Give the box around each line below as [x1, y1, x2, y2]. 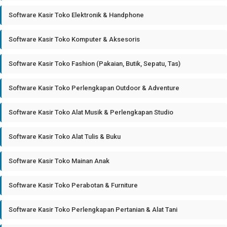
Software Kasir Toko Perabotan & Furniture [9, 181, 138, 189]
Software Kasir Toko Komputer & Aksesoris [9, 35, 140, 43]
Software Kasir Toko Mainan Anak [9, 157, 109, 165]
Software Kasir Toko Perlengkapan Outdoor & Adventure [9, 84, 179, 92]
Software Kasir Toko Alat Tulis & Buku [9, 133, 121, 140]
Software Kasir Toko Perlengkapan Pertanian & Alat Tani [9, 206, 177, 213]
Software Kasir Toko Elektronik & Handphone [9, 11, 144, 19]
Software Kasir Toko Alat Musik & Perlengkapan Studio [9, 108, 173, 116]
